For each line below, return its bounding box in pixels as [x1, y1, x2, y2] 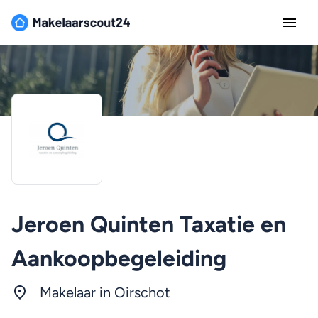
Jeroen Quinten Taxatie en [11, 211, 286, 238]
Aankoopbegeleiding [11, 245, 226, 272]
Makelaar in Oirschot [40, 284, 170, 301]
